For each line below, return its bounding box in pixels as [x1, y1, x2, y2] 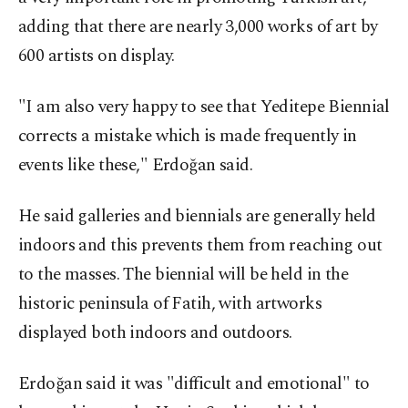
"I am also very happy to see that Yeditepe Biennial [18, 94, 390, 120]
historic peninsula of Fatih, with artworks [18, 291, 322, 317]
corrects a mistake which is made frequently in [18, 123, 357, 149]
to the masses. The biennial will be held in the [18, 261, 349, 288]
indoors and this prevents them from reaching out [18, 232, 382, 259]
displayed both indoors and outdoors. [18, 320, 292, 346]
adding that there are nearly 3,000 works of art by [18, 14, 378, 40]
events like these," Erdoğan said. [18, 152, 253, 178]
